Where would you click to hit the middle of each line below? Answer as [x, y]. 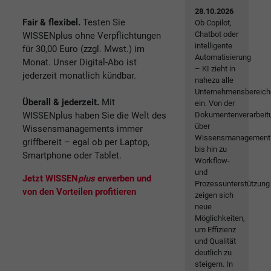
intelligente [214, 46]
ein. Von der [215, 103]
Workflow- [213, 161]
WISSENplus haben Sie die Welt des [94, 115]
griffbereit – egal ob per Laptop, [86, 142]
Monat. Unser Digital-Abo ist [80, 62]
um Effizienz [216, 230]
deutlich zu [214, 253]
